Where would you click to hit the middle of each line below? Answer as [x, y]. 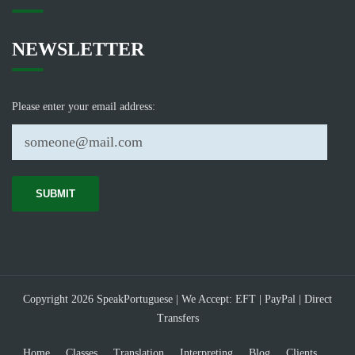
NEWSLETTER [78, 49]
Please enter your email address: [84, 107]
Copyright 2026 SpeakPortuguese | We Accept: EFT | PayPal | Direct [177, 299]
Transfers [177, 318]
